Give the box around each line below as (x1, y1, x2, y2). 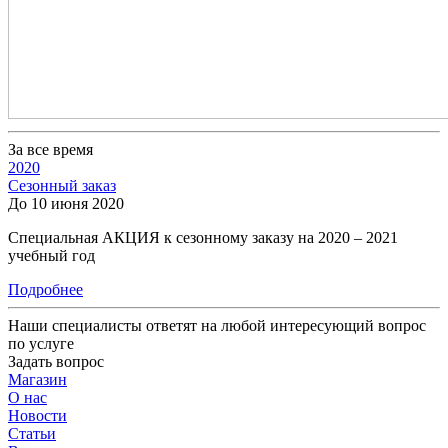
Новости (8, 406, 67, 424)
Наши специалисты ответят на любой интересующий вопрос (8, 316, 426, 334)
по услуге (8, 334, 74, 352)
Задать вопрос (8, 352, 104, 370)
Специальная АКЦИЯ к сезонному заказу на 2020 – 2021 (8, 228, 398, 246)
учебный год (8, 246, 95, 264)
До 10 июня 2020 (8, 194, 124, 212)
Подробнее (8, 280, 83, 298)
